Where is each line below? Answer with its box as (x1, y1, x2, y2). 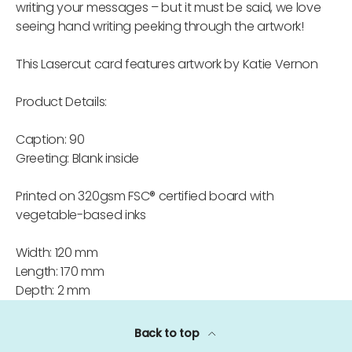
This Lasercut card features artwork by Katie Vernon (16, 55, 318, 74)
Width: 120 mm (16, 244, 98, 262)
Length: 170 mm (16, 262, 104, 281)
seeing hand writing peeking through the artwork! (16, 17, 304, 36)
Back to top (134, 325, 203, 342)
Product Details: (16, 93, 107, 112)
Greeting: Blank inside (16, 149, 139, 168)
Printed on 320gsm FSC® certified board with (16, 187, 274, 206)
